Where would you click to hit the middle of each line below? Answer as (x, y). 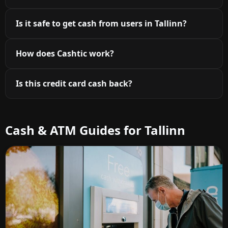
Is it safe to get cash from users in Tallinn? (101, 23)
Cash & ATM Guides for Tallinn (95, 130)
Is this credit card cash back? (74, 83)
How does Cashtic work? (65, 53)
